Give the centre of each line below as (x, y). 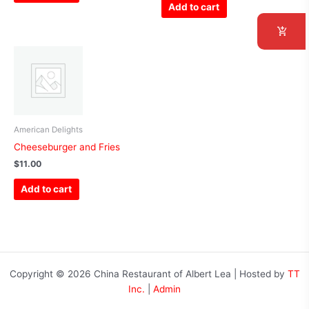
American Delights (48, 129)
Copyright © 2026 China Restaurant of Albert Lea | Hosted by (148, 274)
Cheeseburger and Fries (67, 147)
